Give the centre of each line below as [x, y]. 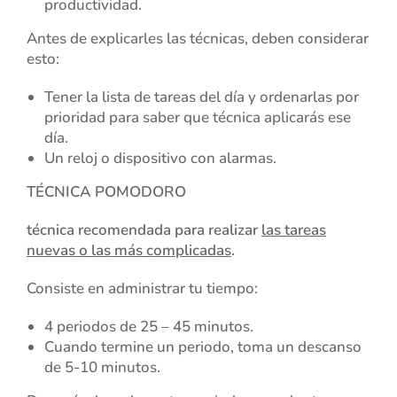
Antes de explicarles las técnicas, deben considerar [198, 38]
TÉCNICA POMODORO [106, 191]
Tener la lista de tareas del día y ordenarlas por [202, 97]
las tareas [294, 230]
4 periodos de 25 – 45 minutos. [149, 326]
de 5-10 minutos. [102, 367]
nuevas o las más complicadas [129, 250]
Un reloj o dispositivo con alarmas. [160, 158]
